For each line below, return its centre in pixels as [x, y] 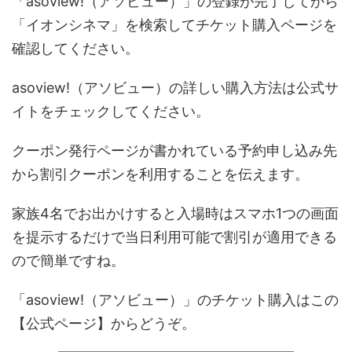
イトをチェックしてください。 [111, 112]
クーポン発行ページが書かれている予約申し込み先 [174, 151]
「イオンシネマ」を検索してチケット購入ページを [174, 25]
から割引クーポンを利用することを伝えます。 [160, 174]
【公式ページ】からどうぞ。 [104, 324]
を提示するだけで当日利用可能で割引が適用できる [174, 237]
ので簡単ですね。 [68, 261]
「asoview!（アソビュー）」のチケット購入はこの [175, 300]
